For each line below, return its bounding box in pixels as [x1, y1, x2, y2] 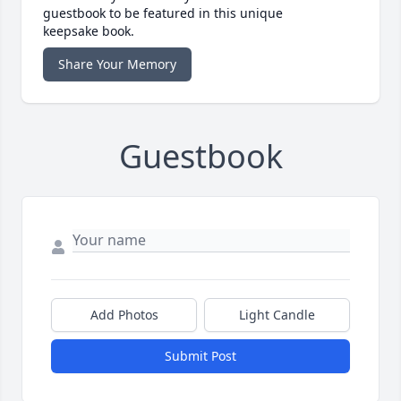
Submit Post [165, 347, 236, 365]
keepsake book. [43, 22, 134, 40]
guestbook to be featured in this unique [43, 4, 283, 22]
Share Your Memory [58, 55, 176, 73]
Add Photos [90, 306, 158, 324]
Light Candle [239, 306, 315, 324]
